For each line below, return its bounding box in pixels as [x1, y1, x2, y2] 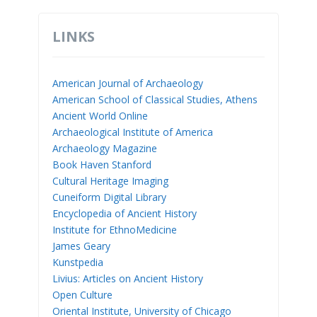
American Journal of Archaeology [52, 76, 203, 90]
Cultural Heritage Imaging [52, 173, 168, 188]
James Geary [52, 238, 110, 253]
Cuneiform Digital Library [52, 190, 166, 204]
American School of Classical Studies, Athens [52, 92, 258, 106]
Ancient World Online [52, 108, 148, 122]
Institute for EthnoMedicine [52, 222, 177, 236]
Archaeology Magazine [52, 141, 157, 155]
